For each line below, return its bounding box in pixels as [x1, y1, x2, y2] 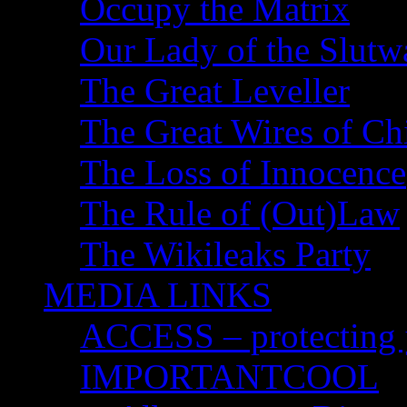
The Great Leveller [80, 71, 350, 110]
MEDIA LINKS [44, 275, 272, 314]
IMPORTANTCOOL [80, 357, 379, 396]
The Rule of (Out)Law [80, 194, 400, 233]
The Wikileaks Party [80, 234, 371, 273]
